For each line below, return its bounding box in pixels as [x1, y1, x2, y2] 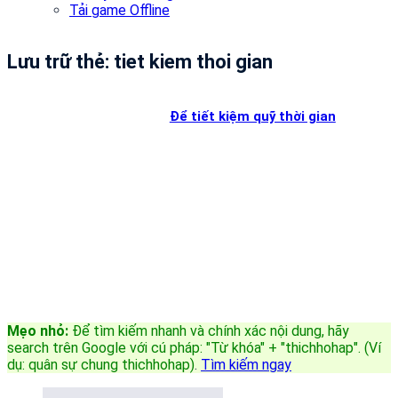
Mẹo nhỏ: [7, 322, 68, 339]
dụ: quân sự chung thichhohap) [7, 355, 195, 373]
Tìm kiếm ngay [201, 355, 291, 373]
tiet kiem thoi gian [114, 51, 273, 73]
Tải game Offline [69, 2, 170, 19]
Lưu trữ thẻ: [7, 51, 114, 73]
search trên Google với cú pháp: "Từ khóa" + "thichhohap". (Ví [7, 338, 381, 356]
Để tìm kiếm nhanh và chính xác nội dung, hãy [68, 322, 349, 339]
